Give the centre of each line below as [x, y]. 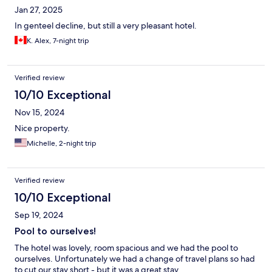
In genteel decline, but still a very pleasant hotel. [106, 26]
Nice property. [42, 128]
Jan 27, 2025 [39, 10]
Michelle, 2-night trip [62, 144]
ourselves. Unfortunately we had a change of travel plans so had [135, 259]
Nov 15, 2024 [39, 113]
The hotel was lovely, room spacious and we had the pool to [126, 248]
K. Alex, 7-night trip [58, 41]
